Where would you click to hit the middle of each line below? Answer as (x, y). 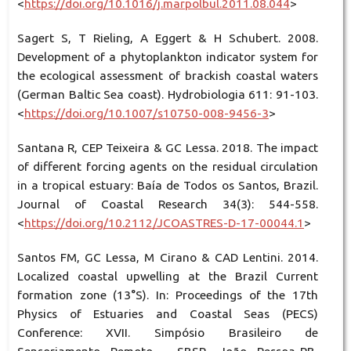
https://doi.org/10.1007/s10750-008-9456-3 (146, 113)
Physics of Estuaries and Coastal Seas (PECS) (168, 313)
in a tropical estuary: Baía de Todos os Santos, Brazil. (168, 185)
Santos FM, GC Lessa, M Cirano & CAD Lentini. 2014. (168, 257)
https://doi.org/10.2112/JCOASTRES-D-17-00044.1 (164, 223)
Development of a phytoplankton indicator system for (168, 56)
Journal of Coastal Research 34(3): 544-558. (168, 204)
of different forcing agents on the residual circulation (168, 166)
